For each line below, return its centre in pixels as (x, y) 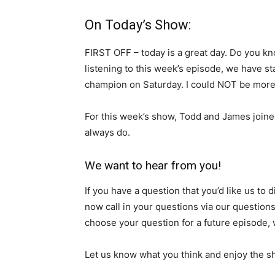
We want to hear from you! (153, 165)
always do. (107, 132)
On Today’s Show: (138, 25)
